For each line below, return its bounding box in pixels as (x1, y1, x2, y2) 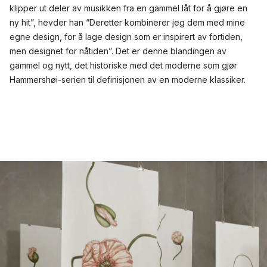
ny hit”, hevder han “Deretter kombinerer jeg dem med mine (10, 17, 245, 28)
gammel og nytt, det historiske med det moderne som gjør (10, 60, 237, 71)
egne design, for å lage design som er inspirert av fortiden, (10, 32, 243, 42)
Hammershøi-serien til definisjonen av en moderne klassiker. (10, 74, 246, 85)
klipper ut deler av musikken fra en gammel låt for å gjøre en (10, 3, 247, 14)
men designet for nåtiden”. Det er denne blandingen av (10, 46, 226, 57)
